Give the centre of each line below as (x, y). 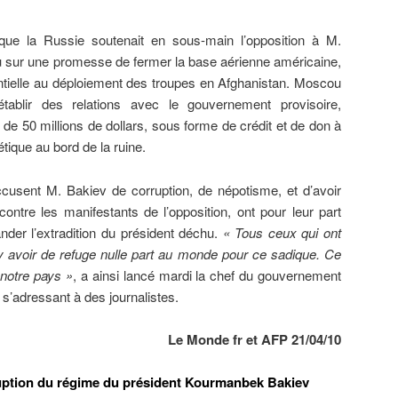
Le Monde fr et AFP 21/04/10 (255, 339)
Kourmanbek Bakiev (247, 382)
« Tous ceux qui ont (282, 232)
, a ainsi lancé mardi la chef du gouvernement (207, 275)
